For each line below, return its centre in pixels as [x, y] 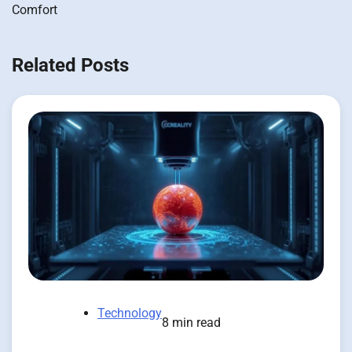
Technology [130, 313]
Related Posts [70, 65]
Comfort [35, 10]
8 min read [191, 322]
